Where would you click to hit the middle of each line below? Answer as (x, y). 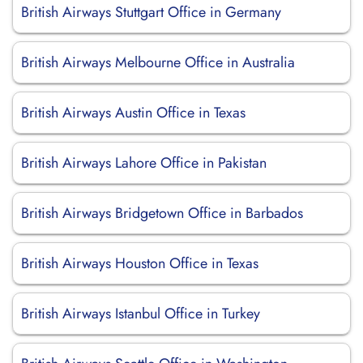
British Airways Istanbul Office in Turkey (141, 314)
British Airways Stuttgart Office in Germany (151, 12)
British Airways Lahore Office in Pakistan (144, 163)
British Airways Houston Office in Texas (140, 263)
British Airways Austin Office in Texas (133, 113)
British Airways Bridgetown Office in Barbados (162, 213)
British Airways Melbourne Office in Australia (158, 62)
